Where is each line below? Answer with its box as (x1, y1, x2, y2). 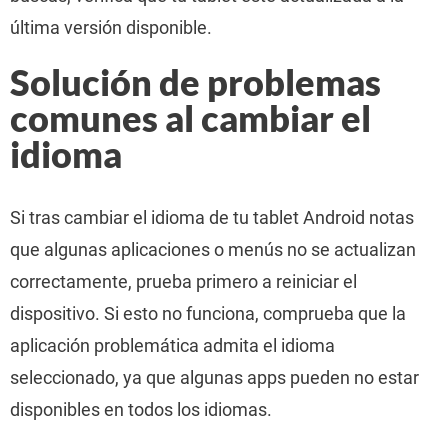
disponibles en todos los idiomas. (10, 399, 272, 420)
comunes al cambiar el (10, 96, 371, 140)
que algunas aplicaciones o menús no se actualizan (10, 239, 416, 260)
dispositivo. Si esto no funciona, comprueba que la (10, 303, 406, 324)
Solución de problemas (10, 60, 381, 104)
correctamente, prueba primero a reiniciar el (10, 271, 357, 292)
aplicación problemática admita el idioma (10, 335, 335, 356)
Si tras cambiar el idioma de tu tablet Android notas (10, 207, 414, 228)
